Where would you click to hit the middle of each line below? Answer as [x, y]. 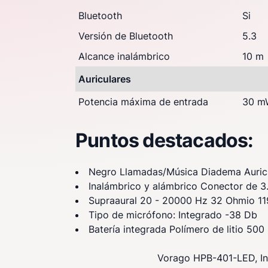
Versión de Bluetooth [126, 36]
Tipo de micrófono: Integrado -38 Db [173, 215]
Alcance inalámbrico [124, 56]
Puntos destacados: [165, 140]
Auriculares [105, 79]
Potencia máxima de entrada [143, 102]
